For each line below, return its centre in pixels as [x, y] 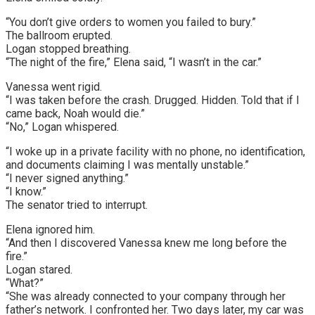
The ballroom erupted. [59, 35]
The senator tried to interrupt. [77, 205]
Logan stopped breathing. [68, 49]
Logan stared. [39, 269]
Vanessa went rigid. [54, 86]
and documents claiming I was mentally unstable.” [127, 165]
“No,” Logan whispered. [62, 127]
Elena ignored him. [50, 229]
